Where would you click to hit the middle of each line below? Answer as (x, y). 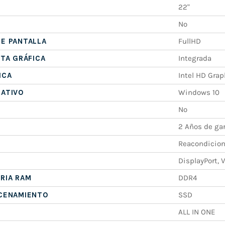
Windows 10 (199, 92)
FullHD (189, 41)
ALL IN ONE (196, 212)
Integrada (195, 58)
